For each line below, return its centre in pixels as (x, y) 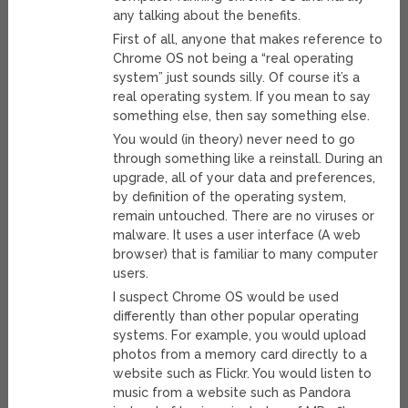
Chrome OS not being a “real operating (234, 59)
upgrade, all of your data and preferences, (245, 178)
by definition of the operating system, (230, 197)
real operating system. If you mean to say (242, 97)
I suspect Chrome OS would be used (226, 297)
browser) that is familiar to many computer (246, 255)
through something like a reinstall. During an (248, 159)
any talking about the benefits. (207, 16)
